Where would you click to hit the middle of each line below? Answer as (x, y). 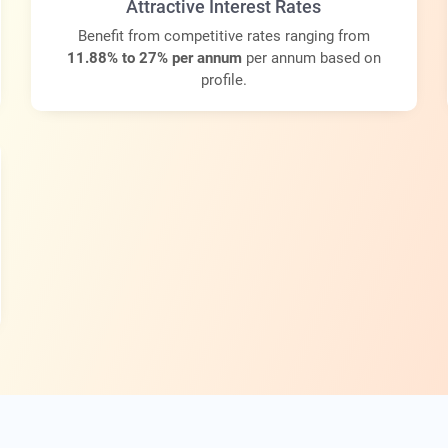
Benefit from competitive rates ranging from (223, 36)
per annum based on (311, 58)
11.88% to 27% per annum (154, 58)
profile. (223, 80)
